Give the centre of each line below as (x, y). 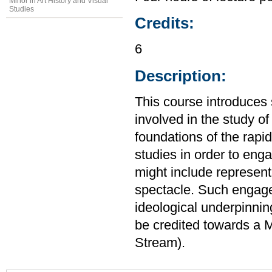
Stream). (160, 243)
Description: (181, 76)
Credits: (165, 23)
